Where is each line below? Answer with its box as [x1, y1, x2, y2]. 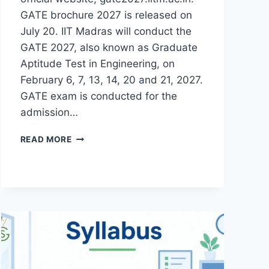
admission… [20, 106, 78, 118]
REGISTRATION [71, 169, 137, 179]
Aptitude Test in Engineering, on [20, 57, 175, 70]
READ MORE [20, 134, 72, 144]
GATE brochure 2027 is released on [20, 8, 192, 21]
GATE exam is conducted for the [20, 89, 177, 102]
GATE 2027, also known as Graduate [20, 41, 198, 53]
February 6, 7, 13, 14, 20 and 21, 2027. [20, 73, 203, 86]
